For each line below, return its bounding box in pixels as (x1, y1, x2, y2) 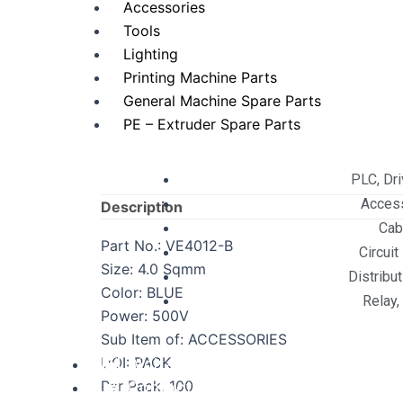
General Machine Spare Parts (123, 92, 321, 110)
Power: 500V (101, 307, 189, 326)
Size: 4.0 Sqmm (101, 260, 206, 279)
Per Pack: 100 (101, 377, 193, 396)
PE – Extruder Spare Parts (123, 115, 300, 133)
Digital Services (127, 354, 258, 373)
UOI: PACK (101, 354, 171, 372)
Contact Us (127, 378, 219, 397)
